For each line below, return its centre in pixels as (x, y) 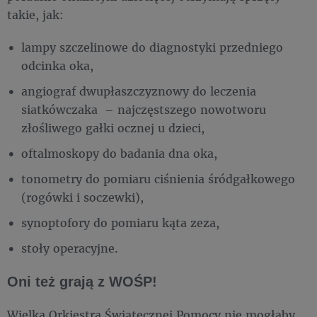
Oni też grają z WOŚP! (82, 281)
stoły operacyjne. (70, 248)
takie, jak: (35, 14)
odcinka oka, (57, 65)
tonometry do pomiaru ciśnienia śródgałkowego (158, 178)
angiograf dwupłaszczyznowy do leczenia (139, 91)
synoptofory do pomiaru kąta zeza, (120, 222)
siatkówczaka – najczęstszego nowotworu (144, 109)
